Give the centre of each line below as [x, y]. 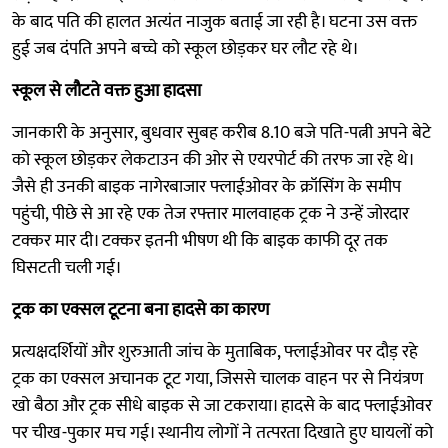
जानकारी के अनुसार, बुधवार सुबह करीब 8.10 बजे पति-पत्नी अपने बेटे [221, 132]
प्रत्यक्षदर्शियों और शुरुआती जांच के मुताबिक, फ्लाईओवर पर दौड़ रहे [215, 351]
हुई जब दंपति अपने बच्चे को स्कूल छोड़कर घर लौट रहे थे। [185, 48]
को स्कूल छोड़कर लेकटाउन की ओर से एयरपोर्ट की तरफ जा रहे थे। [212, 159]
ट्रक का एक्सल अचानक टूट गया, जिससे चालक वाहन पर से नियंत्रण [217, 378]
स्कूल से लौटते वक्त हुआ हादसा [106, 90]
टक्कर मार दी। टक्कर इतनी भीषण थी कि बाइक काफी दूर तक [200, 240]
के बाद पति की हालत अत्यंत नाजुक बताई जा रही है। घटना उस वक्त [214, 21]
